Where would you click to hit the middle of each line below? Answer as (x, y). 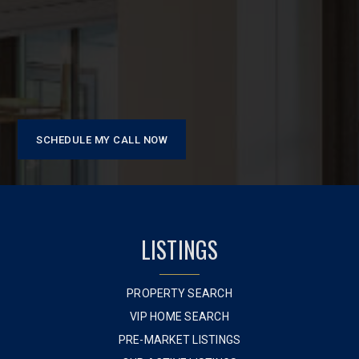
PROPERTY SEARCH (179, 293)
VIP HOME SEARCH (179, 317)
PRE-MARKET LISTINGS (179, 340)
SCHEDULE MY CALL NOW (102, 140)
